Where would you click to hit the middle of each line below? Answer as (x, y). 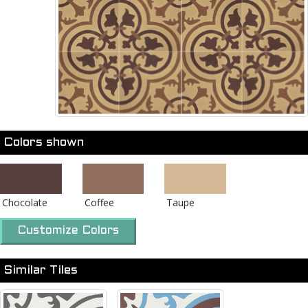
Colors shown (44, 143)
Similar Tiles (41, 271)
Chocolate (25, 203)
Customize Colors (68, 231)
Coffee (99, 203)
